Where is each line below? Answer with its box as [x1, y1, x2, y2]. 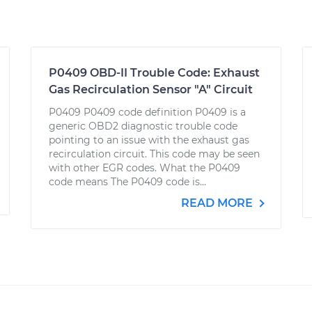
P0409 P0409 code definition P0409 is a [49, 106, 246, 118]
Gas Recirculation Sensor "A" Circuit [49, 83, 253, 96]
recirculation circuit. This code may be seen [49, 148, 260, 160]
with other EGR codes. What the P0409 [49, 162, 240, 174]
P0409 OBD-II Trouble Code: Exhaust [49, 66, 260, 79]
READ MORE [181, 196, 256, 210]
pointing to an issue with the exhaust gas [49, 134, 249, 146]
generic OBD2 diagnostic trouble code [49, 120, 237, 132]
